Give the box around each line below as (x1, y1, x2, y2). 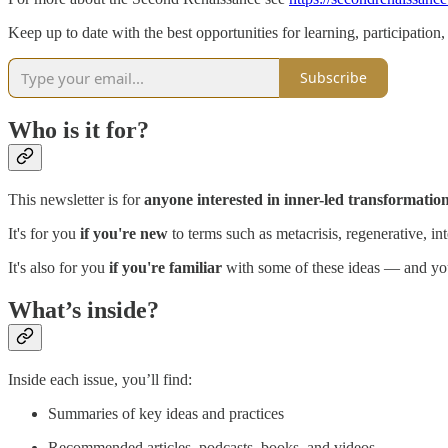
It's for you (8, 225, 80, 243)
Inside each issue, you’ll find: (8, 371, 192, 389)
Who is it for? (8, 117, 149, 144)
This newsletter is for (8, 191, 144, 209)
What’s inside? (8, 297, 159, 324)
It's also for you (8, 259, 109, 277)
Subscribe (300, 68, 367, 88)
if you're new (80, 225, 168, 243)
